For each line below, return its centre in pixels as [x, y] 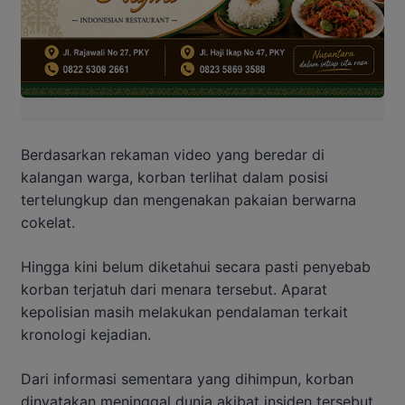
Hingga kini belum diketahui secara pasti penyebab [196, 267]
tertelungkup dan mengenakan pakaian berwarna [188, 200]
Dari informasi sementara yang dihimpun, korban [187, 379]
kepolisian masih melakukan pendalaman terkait [184, 312]
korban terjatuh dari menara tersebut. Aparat [174, 290]
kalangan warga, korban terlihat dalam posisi [174, 178]
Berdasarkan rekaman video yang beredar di [173, 155]
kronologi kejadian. [86, 335]
